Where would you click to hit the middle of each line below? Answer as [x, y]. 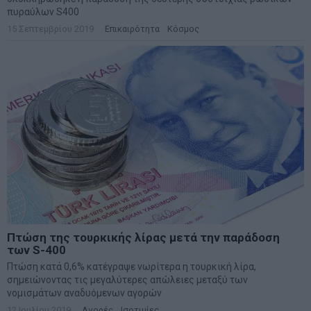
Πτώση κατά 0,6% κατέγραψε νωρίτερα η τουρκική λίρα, [132, 267]
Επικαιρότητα [132, 29]
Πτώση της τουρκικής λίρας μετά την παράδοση [143, 238]
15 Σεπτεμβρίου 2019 [50, 29]
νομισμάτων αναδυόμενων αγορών [84, 293]
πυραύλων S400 [43, 12]
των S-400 [36, 250]
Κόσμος [183, 29]
